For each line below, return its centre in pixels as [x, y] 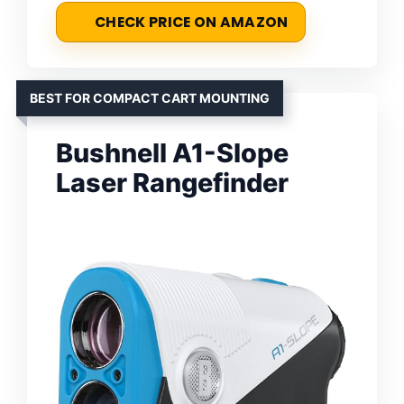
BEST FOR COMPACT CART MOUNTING [150, 97]
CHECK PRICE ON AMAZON [192, 22]
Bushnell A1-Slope [172, 152]
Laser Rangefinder [172, 182]
